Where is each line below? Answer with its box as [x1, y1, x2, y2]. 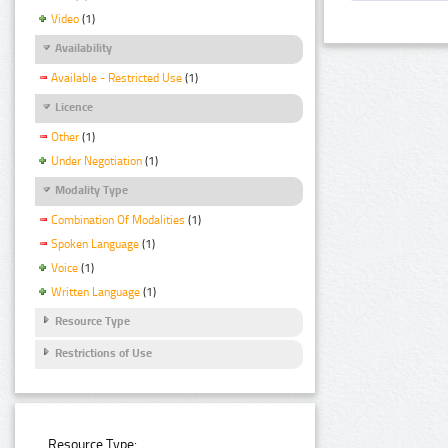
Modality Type [55, 182, 128, 197]
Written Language [51, 284, 140, 299]
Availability [55, 40, 112, 55]
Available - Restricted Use [51, 70, 182, 85]
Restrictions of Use [55, 346, 152, 361]
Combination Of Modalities [51, 213, 185, 228]
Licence [55, 99, 93, 114]
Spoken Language [51, 237, 139, 252]
